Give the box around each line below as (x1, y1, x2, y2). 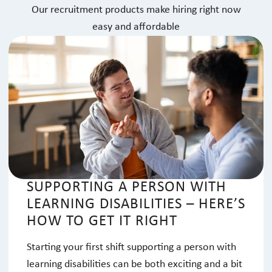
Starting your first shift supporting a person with (27, 242, 236, 254)
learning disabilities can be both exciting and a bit (27, 259, 242, 271)
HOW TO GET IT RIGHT (27, 214, 177, 229)
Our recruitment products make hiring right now (31, 4, 241, 16)
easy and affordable (92, 21, 180, 33)
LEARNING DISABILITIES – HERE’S (27, 197, 245, 212)
